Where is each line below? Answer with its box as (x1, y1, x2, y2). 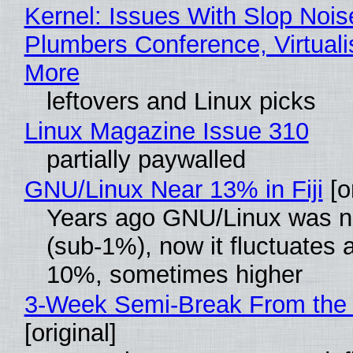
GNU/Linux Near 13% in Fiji (24, 176, 323, 204)
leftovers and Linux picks (46, 87, 316, 116)
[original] (24, 319, 117, 347)
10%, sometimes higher (46, 261, 303, 289)
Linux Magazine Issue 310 (24, 117, 309, 146)
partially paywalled (46, 146, 246, 174)
